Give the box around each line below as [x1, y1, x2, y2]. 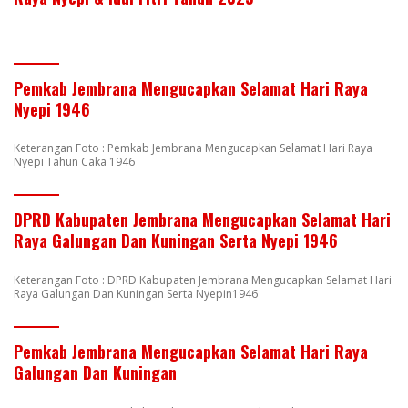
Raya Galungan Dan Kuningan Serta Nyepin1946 [14, 285, 258, 301]
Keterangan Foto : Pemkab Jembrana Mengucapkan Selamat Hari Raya [14, 140, 372, 157]
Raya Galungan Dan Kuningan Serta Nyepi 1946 [14, 229, 338, 253]
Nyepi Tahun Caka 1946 [14, 154, 135, 170]
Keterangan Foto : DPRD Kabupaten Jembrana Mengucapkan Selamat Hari [14, 271, 392, 288]
